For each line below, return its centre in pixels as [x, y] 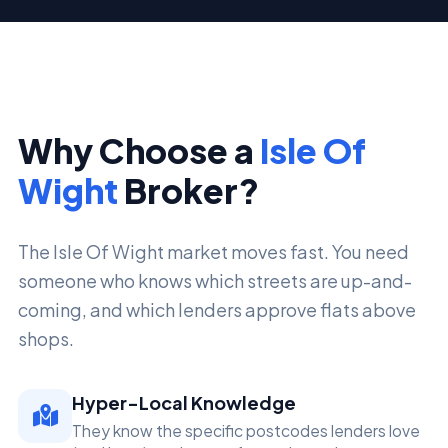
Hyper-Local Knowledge [184, 402]
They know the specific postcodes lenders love [246, 430]
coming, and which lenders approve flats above [217, 309]
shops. [46, 338]
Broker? [188, 189]
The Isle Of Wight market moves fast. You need [213, 251]
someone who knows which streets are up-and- [215, 280]
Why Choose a [139, 149]
